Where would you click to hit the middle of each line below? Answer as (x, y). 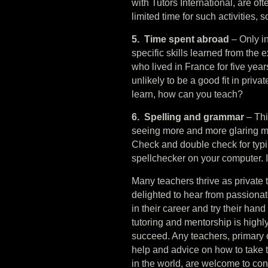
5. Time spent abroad (180, 39)
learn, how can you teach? (187, 94)
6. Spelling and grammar (188, 117)
